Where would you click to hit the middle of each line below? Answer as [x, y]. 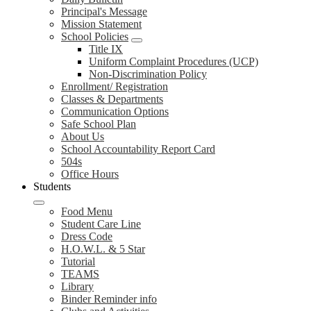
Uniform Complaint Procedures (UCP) [174, 62]
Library [77, 287]
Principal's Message [104, 12]
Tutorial [78, 262]
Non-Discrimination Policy [148, 74]
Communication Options [115, 112]
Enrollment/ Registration [115, 87]
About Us [83, 137]
